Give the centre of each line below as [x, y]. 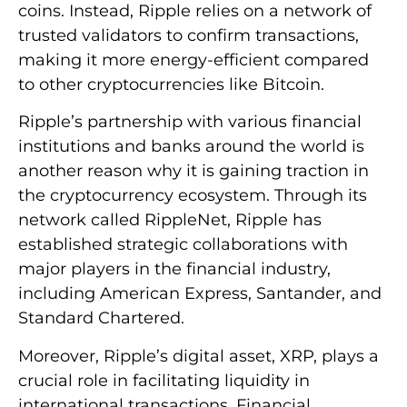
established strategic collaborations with [183, 245]
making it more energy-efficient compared [194, 60]
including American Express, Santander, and [200, 294]
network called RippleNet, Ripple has [170, 220]
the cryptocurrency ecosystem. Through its [193, 196]
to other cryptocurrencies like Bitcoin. [171, 84]
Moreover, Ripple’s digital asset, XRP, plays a [199, 356]
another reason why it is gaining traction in [194, 171]
